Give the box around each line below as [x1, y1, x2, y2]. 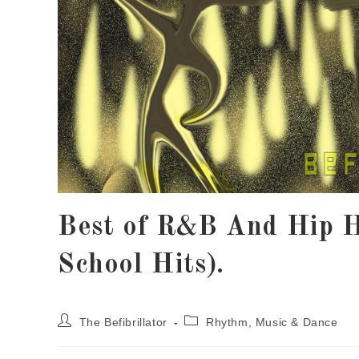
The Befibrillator [79, 315, 167, 329]
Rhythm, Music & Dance [206, 315, 338, 329]
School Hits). [58, 251, 224, 279]
